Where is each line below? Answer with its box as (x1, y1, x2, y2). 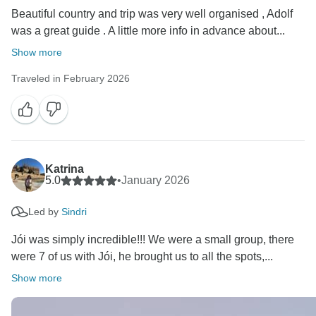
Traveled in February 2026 (11, 73, 130, 85)
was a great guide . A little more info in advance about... (11, 25, 285, 37)
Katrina (45, 163, 84, 176)
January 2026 (121, 174, 190, 187)
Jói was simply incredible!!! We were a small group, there (11, 233, 294, 246)
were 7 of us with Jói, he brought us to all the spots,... (11, 250, 273, 263)
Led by (28, 205, 61, 217)
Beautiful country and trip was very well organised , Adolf (11, 8, 293, 20)
